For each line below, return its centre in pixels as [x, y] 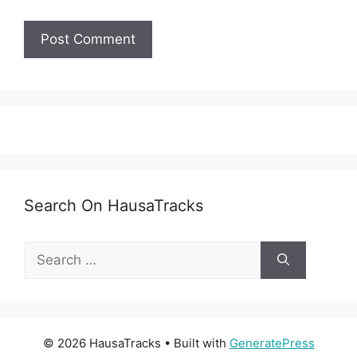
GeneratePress [272, 343]
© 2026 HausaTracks [102, 343]
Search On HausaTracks [114, 206]
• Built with [195, 343]
